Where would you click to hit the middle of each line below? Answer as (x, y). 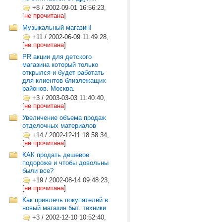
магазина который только (60, 65)
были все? (38, 171)
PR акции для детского (57, 57)
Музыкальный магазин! (57, 28)
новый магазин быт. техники (64, 208)
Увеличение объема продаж (64, 118)
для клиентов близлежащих (64, 81)
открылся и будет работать (63, 73)
